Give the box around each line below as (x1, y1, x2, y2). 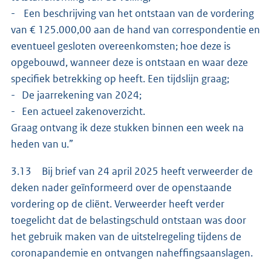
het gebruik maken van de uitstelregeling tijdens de (11, 230, 241, 244)
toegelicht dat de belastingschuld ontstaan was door (11, 214, 246, 227)
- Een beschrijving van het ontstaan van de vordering (11, 7, 254, 21)
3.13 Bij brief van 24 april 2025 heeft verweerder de (11, 165, 253, 178)
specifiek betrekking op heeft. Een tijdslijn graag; (11, 72, 229, 86)
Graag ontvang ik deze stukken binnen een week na (11, 121, 244, 135)
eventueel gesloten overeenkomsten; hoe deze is (11, 39, 230, 53)
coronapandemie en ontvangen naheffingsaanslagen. (11, 246, 255, 260)
